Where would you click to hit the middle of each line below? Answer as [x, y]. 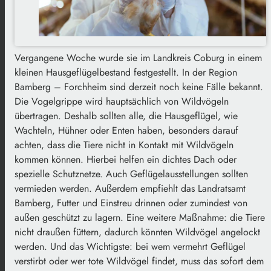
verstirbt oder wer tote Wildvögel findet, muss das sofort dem [139, 261]
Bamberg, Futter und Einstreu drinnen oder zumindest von [131, 203]
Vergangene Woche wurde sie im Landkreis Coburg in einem [138, 57]
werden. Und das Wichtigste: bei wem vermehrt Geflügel [130, 246]
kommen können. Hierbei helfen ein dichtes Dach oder [126, 159]
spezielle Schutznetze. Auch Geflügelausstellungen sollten [131, 174]
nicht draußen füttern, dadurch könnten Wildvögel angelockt [137, 232]
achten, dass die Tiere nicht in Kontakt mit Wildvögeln [124, 145]
